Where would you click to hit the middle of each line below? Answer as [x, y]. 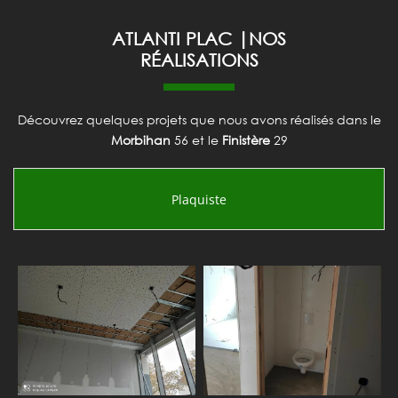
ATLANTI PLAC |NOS [199, 39]
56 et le [196, 140]
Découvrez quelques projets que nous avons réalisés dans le [199, 120]
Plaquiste [199, 199]
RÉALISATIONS [199, 60]
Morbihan [140, 140]
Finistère [246, 140]
